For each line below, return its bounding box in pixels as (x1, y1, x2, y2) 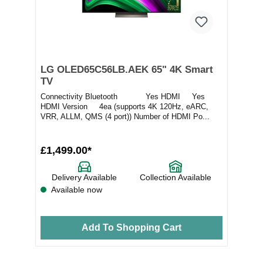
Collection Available (139, 172, 211, 182)
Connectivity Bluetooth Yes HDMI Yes (41, 92, 205, 101)
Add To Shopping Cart (81, 222, 181, 232)
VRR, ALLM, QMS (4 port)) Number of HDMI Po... (41, 112, 210, 121)
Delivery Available (52, 172, 117, 182)
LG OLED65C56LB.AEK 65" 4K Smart (41, 63, 213, 75)
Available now (49, 184, 102, 194)
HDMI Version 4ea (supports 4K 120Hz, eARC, (41, 102, 208, 111)
